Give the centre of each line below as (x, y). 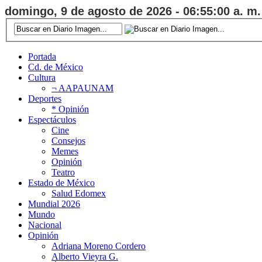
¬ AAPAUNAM (82, 88)
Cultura (42, 77)
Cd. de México (56, 67)
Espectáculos (52, 119)
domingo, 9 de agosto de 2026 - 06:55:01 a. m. (133, 11)
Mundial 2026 (54, 204)
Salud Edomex (79, 193)
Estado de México (61, 182)
